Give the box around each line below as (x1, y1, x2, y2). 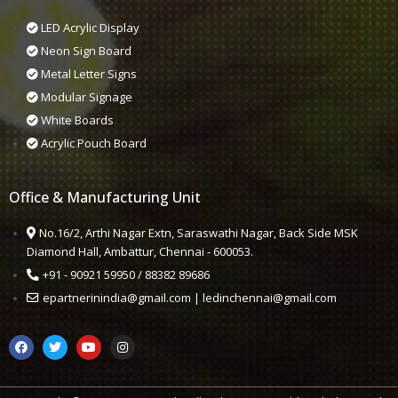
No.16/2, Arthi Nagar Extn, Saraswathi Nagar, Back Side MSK (39, 225, 358, 242)
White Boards (41, 111, 114, 128)
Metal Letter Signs (41, 65, 137, 82)
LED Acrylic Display (41, 19, 139, 36)
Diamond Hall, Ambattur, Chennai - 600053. (27, 243, 253, 260)
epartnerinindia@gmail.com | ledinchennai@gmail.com (43, 290, 337, 306)
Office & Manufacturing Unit (9, 187, 201, 208)
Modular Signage (41, 88, 132, 105)
